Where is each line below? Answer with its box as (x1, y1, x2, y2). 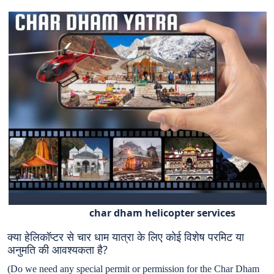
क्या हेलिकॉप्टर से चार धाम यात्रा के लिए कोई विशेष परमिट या (7, 229, 244, 245)
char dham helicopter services (9, 206, 235, 220)
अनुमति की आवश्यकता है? (7, 242, 108, 257)
